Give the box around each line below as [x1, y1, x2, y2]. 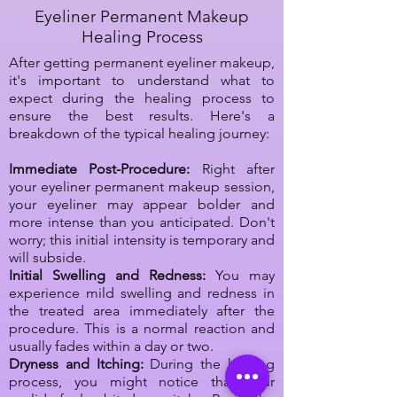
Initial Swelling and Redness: [9, 267, 215, 284]
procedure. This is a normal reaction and [9, 320, 275, 338]
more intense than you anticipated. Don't [9, 214, 275, 231]
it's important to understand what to [9, 72, 275, 90]
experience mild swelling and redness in [9, 284, 275, 302]
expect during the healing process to [9, 90, 275, 107]
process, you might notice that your [9, 373, 275, 391]
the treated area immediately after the [9, 302, 275, 320]
